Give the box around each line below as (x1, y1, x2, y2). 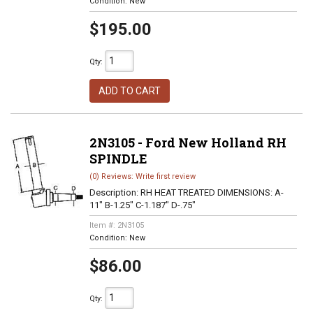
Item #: (89, 221, 117, 230)
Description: (89, 187, 140, 198)
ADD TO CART (98, 85, 161, 96)
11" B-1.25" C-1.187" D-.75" (89, 200, 196, 210)
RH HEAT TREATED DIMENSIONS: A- (140, 187, 284, 198)
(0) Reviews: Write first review (89, 172, 196, 181)
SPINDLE (89, 150, 147, 167)
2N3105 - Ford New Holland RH (89, 134, 286, 151)
